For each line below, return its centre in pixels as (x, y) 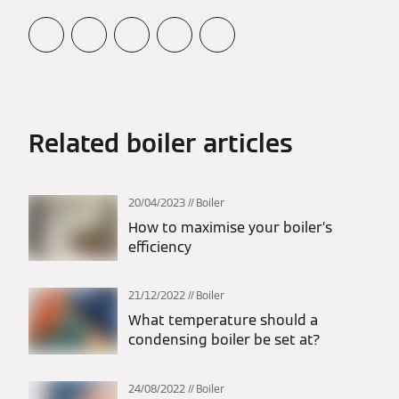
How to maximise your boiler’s (230, 227)
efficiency (160, 247)
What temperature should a (223, 321)
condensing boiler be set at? (224, 340)
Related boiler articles (161, 143)
